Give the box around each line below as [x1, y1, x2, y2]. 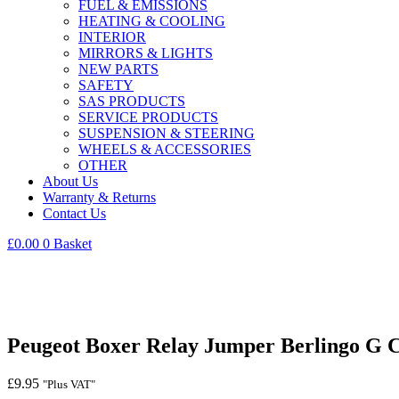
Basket [53, 236, 92, 251]
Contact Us [43, 206, 106, 221]
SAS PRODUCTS [78, 94, 185, 109]
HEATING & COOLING [78, 13, 225, 28]
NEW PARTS [78, 61, 159, 77]
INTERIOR [78, 29, 146, 45]
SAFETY [78, 77, 134, 93]
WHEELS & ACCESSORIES [78, 142, 251, 157]
